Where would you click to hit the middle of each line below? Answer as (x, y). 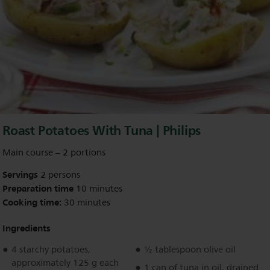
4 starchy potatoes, (51, 250)
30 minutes (86, 203)
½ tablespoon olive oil (190, 250)
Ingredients (27, 228)
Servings (20, 175)
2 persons (59, 175)
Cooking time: (32, 202)
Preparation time (38, 189)
